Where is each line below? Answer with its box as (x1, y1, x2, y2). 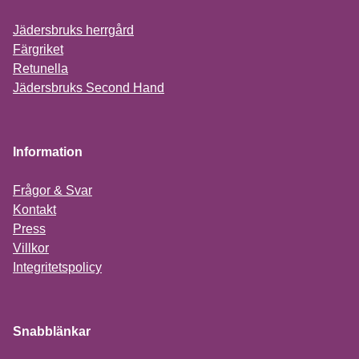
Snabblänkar (13, 325, 91, 338)
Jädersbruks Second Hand (13, 81, 164, 95)
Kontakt (13, 203, 56, 216)
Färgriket (13, 42, 63, 56)
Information (13, 145, 83, 159)
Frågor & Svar (13, 184, 92, 197)
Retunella (13, 62, 68, 75)
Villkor (13, 241, 49, 255)
